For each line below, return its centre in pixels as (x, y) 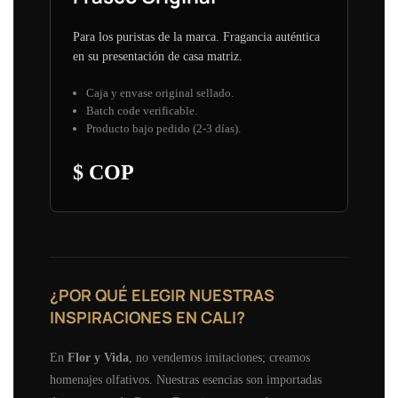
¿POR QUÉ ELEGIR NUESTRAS (162, 295)
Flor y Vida (98, 357)
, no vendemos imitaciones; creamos (219, 357)
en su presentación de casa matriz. (158, 56)
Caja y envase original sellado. (160, 92)
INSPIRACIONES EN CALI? (147, 317)
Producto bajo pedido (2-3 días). (163, 128)
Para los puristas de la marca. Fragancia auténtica (196, 36)
